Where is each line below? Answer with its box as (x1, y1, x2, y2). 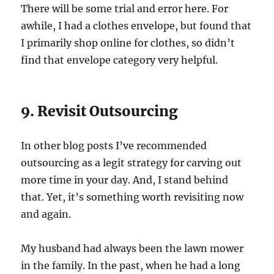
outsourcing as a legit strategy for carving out (21, 156, 242, 169)
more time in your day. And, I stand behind (21, 173, 229, 186)
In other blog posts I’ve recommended (21, 139, 207, 152)
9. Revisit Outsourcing (21, 102, 179, 120)
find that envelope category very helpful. (21, 53, 218, 66)
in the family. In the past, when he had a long (21, 259, 241, 272)
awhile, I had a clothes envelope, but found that (21, 19, 252, 32)
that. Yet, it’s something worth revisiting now (21, 190, 244, 203)
